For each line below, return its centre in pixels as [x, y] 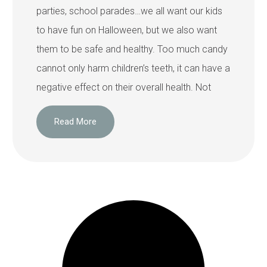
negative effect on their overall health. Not [124, 87]
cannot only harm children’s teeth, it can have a [133, 68]
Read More [76, 122]
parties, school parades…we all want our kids [130, 11]
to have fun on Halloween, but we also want [127, 30]
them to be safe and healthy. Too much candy [132, 49]
